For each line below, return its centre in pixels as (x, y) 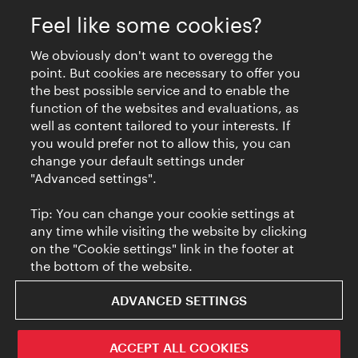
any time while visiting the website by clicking (169, 231)
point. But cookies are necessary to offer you (166, 72)
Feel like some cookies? (147, 25)
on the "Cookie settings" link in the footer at (163, 248)
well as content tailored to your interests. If (161, 125)
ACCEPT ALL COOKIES (179, 347)
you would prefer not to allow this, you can (161, 143)
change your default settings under (138, 160)
